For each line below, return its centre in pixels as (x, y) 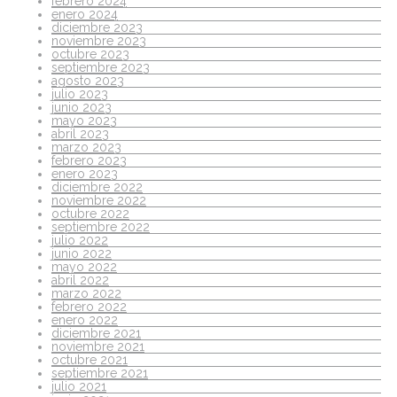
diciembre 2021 (96, 333)
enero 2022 (85, 319)
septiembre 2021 (100, 373)
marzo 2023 (86, 147)
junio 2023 (82, 107)
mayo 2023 (84, 120)
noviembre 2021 (98, 346)
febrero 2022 (89, 306)
